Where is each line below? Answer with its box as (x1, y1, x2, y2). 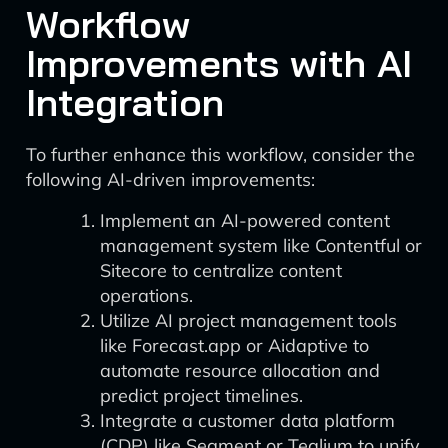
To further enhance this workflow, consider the (26, 143, 415, 166)
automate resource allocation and (100, 359, 380, 382)
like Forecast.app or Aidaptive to (100, 334, 369, 357)
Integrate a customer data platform (100, 409, 395, 432)
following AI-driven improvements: (26, 168, 315, 191)
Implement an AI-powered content (100, 209, 390, 232)
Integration (26, 78, 224, 126)
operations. (100, 284, 193, 307)
